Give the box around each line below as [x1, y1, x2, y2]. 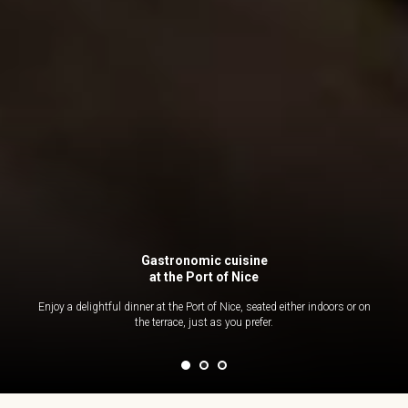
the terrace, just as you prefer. [135, 315, 273, 329]
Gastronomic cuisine [140, 252, 268, 268]
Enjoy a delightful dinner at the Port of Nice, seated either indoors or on [37, 300, 371, 313]
